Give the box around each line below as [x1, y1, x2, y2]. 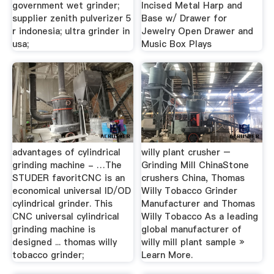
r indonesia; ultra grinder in [12, 24, 130, 37]
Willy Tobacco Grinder [141, 185, 238, 197]
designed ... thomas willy [12, 236, 117, 248]
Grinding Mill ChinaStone [141, 159, 250, 171]
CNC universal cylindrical [12, 210, 119, 223]
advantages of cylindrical [12, 146, 120, 158]
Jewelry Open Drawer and [141, 24, 254, 37]
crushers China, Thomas [141, 172, 245, 184]
